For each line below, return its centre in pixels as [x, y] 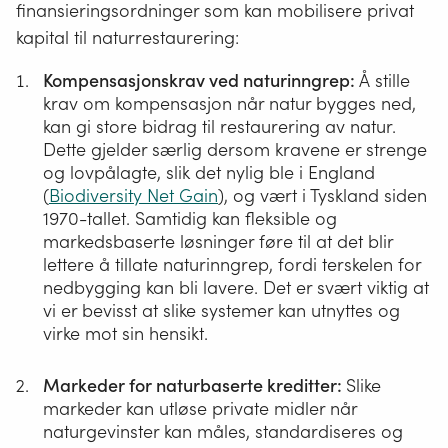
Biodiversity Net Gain [133, 196]
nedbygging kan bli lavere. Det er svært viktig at [236, 288]
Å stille [384, 81]
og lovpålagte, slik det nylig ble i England [209, 173]
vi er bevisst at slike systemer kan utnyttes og [221, 311]
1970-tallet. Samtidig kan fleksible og [190, 219]
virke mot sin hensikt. [125, 334]
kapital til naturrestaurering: [127, 38]
